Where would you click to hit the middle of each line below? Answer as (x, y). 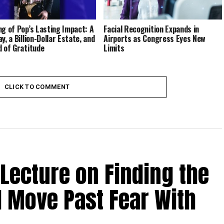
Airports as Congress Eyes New (155, 39)
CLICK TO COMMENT (37, 87)
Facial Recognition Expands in (151, 29)
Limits (114, 48)
